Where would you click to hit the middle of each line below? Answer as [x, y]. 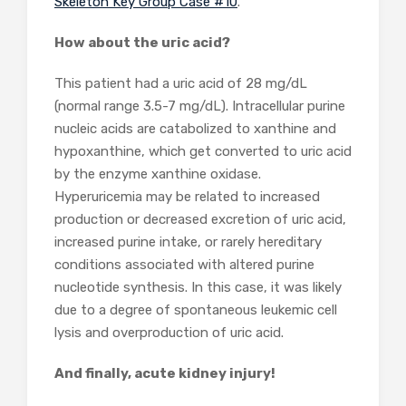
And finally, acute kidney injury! [165, 374]
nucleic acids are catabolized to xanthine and [195, 129]
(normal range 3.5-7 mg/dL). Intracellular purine [200, 106]
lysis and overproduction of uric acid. [171, 333]
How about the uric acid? [142, 43]
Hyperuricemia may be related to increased [187, 197]
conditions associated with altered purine [184, 265]
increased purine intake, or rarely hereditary [188, 242]
